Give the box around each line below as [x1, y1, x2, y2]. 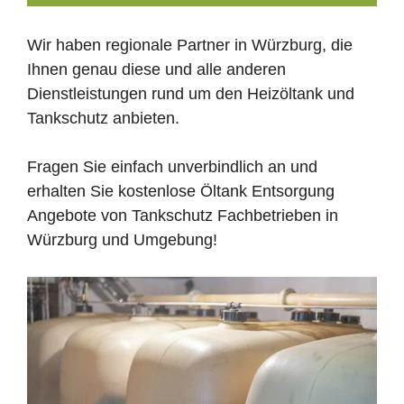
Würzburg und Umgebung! [27, 231, 217, 249]
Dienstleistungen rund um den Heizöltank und [27, 85, 354, 103]
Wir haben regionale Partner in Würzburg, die [27, 36, 353, 54]
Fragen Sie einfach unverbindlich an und [27, 158, 317, 176]
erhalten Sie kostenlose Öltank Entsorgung [27, 182, 335, 200]
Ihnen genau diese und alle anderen [27, 60, 286, 78]
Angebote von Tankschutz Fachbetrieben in [27, 207, 338, 225]
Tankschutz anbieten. [27, 109, 179, 127]
